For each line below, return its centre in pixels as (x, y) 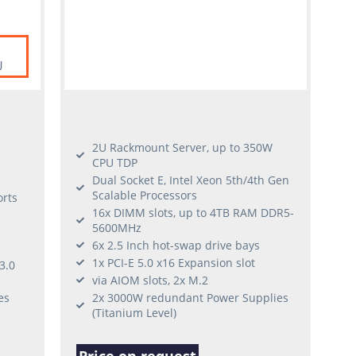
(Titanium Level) (135, 312)
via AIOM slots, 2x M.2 (151, 280)
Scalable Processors (145, 195)
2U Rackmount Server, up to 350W (183, 147)
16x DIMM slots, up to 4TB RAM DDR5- (193, 212)
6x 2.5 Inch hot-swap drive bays (176, 245)
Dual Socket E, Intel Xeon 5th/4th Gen (191, 180)
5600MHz (117, 227)
